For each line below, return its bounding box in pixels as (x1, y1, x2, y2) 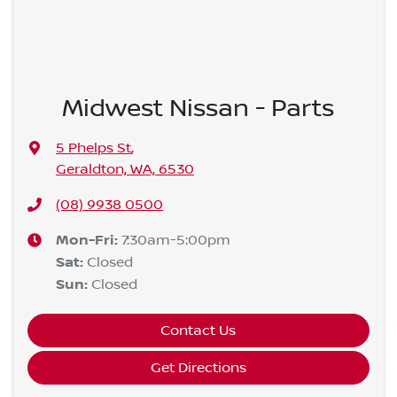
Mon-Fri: (55, 232, 121, 250)
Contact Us (160, 323, 237, 339)
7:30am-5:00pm (121, 232, 230, 249)
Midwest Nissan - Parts (62, 94, 335, 124)
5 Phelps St (55, 140, 131, 157)
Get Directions (150, 360, 246, 377)
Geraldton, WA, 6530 (55, 161, 194, 178)
